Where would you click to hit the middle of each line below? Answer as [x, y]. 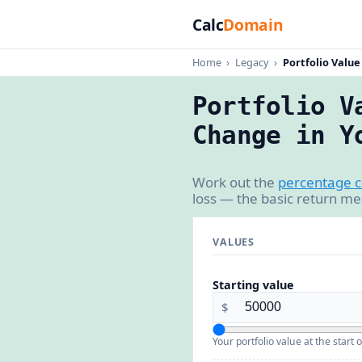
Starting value [253, 284]
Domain [253, 24]
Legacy [252, 62]
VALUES [234, 242]
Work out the [235, 182]
